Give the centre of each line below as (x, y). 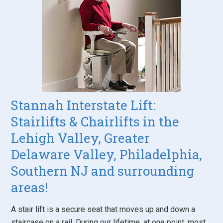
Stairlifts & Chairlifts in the (95, 122)
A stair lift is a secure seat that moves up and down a (103, 210)
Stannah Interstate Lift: (83, 105)
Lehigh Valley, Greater (81, 138)
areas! (30, 187)
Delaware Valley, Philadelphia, (107, 155)
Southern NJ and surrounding (103, 171)
